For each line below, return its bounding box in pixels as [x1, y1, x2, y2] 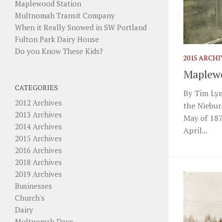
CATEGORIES [15, 82, 58, 92]
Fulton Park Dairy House [15, 34, 99, 44]
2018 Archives [15, 157, 62, 167]
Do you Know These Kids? [15, 46, 103, 56]
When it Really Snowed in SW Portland [15, 22, 147, 32]
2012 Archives [15, 97, 62, 108]
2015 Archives [15, 133, 62, 143]
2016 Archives [15, 145, 62, 155]
